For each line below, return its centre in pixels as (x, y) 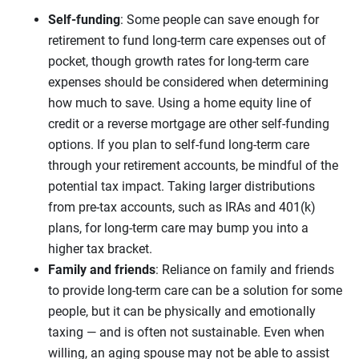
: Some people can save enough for (220, 19)
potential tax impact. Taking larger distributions (182, 186)
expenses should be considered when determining (188, 82)
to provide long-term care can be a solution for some (195, 290)
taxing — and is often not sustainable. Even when (186, 332)
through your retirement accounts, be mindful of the (193, 165)
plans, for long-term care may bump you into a (178, 228)
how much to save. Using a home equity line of (180, 103)
